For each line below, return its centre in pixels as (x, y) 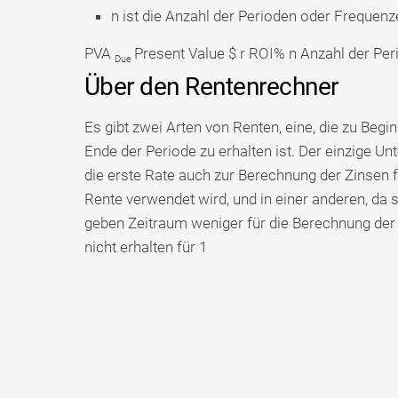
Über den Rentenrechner (211, 86)
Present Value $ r (191, 53)
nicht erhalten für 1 (145, 247)
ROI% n (274, 53)
